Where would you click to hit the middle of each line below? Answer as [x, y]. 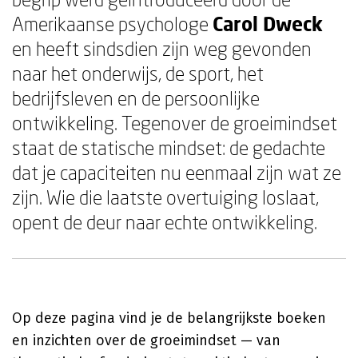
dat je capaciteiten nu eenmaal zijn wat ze [177, 172]
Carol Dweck [268, 24]
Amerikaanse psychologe [112, 24]
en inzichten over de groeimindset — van [146, 340]
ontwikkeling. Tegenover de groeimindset [175, 123]
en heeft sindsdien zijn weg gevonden [162, 48]
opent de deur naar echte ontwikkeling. [165, 222]
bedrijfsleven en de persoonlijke [136, 98]
